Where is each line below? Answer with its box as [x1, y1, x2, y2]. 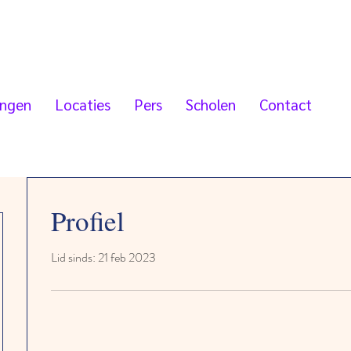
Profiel [51, 202, 125, 239]
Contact [259, 95, 312, 114]
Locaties [55, 95, 110, 114]
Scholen [186, 95, 236, 114]
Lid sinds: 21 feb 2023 [51, 248, 156, 266]
